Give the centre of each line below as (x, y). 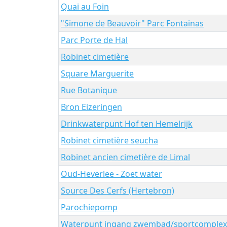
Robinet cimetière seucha (109, 140)
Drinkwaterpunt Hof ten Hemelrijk (127, 123)
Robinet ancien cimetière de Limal (125, 157)
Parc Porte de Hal (94, 40)
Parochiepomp (89, 207)
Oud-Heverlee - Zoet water (111, 174)
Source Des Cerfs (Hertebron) (118, 190)
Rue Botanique (89, 90)
